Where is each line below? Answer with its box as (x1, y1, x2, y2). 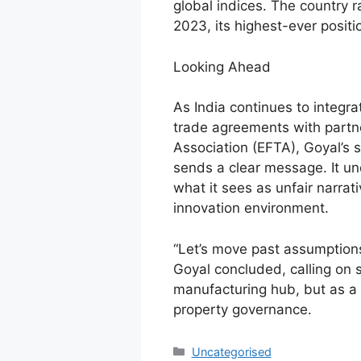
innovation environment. (172, 200, 329, 217)
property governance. (172, 301, 312, 317)
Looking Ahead (172, 58, 271, 75)
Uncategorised (191, 344, 272, 359)
